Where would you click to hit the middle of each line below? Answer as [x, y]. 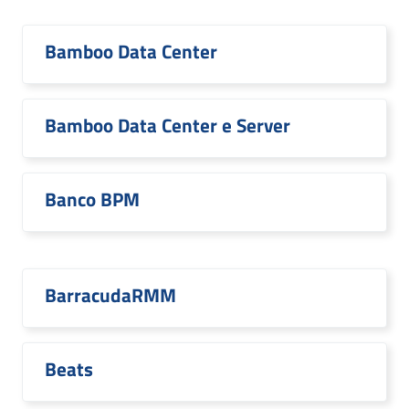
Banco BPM [92, 199]
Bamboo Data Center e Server [168, 125]
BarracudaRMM [110, 295]
